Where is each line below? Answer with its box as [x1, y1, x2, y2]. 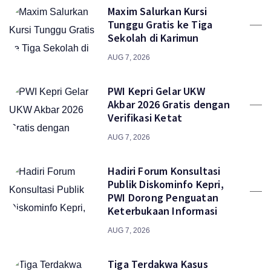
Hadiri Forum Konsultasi [108, 164, 221, 178]
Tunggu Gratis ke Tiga [108, 18, 213, 31]
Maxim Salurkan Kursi [108, 4, 207, 18]
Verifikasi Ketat [108, 111, 183, 125]
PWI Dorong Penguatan [108, 191, 218, 204]
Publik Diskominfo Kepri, [108, 177, 224, 191]
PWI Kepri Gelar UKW [108, 84, 205, 98]
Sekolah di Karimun [108, 31, 199, 45]
